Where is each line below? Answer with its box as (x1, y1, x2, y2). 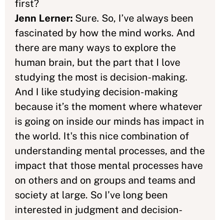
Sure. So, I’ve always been (75, 12, 193, 24)
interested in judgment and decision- (15, 204, 183, 216)
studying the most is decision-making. (15, 71, 188, 83)
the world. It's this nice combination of (15, 130, 189, 142)
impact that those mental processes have (15, 160, 203, 171)
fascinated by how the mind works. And (15, 27, 195, 39)
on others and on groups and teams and (15, 174, 195, 186)
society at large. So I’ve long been (15, 189, 168, 201)
